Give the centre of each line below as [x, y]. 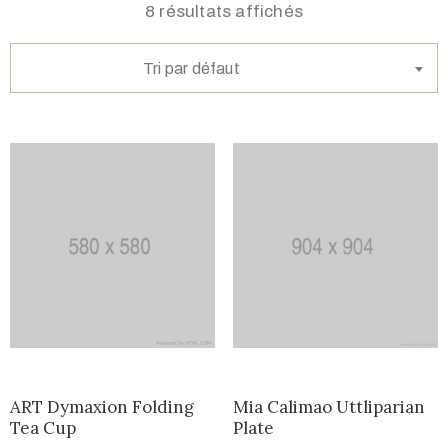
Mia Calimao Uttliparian [328, 407]
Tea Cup [43, 428]
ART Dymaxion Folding [102, 407]
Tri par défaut [191, 68]
